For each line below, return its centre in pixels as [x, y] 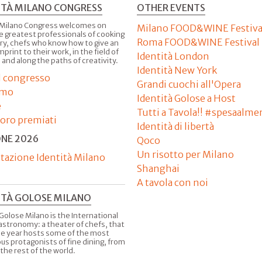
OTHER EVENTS [171, 7]
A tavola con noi [173, 182]
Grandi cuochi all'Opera [189, 84]
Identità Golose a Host [186, 98]
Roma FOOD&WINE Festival [198, 42]
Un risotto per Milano [185, 154]
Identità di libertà [175, 126]
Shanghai [158, 168]
